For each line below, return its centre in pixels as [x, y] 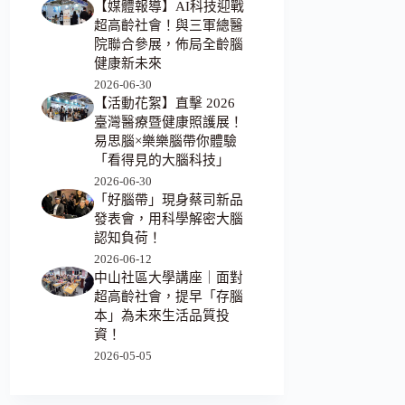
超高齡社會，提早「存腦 [169, 297]
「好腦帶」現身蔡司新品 [169, 200]
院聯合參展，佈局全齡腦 [169, 45]
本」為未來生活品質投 [162, 316]
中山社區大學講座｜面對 [169, 278]
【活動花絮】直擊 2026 [165, 104]
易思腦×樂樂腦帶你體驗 [166, 141]
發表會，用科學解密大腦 [169, 219]
